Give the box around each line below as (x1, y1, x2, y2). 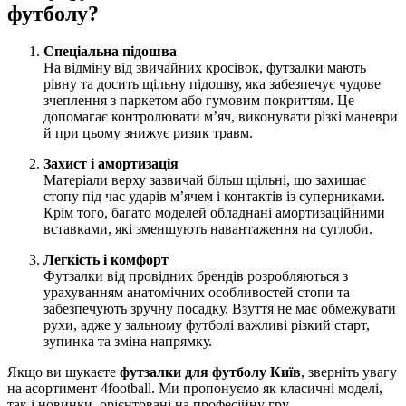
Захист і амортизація (43, 156, 179, 172)
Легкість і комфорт (43, 252, 169, 268)
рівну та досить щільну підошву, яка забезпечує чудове (43, 76, 381, 92)
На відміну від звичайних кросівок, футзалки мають (43, 60, 366, 76)
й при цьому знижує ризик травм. (43, 125, 253, 141)
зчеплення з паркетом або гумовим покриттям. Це (43, 92, 354, 109)
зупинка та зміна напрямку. (43, 333, 212, 350)
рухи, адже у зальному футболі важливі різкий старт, (43, 317, 370, 333)
